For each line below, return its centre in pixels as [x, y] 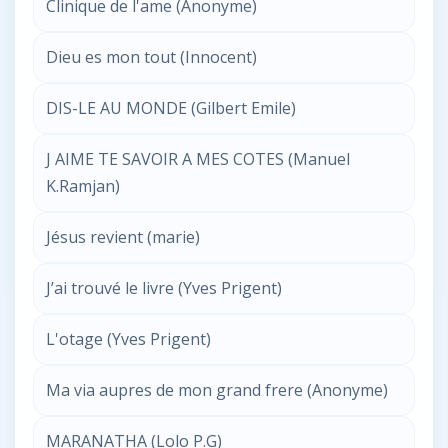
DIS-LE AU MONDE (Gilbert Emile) [171, 108]
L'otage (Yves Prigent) [128, 339]
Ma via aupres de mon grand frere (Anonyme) [217, 390]
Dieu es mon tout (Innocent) [151, 57]
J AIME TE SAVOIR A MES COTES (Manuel [198, 159]
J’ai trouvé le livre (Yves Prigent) [164, 288]
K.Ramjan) [83, 186]
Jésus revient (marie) [123, 237]
